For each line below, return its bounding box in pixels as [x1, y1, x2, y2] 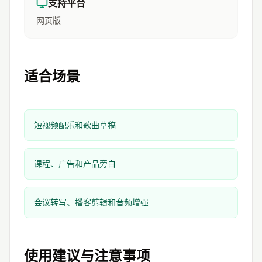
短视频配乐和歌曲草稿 [34, 119, 116, 130]
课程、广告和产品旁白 [34, 157, 116, 169]
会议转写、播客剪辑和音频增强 [34, 196, 149, 208]
